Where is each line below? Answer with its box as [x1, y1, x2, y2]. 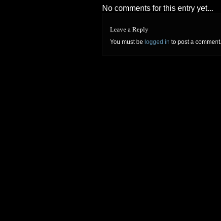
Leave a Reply [110, 26, 148, 34]
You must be [110, 38, 145, 46]
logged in [145, 38, 170, 46]
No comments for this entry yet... [102, 4, 213, 13]
